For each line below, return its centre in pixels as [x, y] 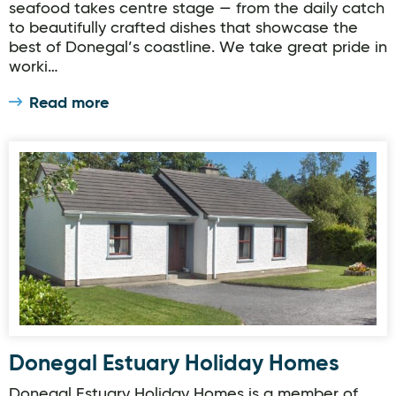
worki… [34, 67]
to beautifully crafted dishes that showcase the [183, 28]
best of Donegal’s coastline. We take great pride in [198, 48]
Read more [69, 103]
